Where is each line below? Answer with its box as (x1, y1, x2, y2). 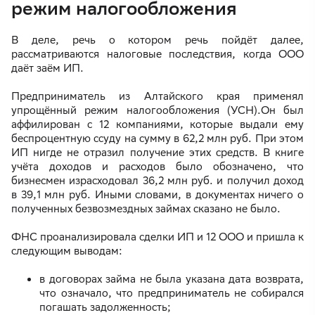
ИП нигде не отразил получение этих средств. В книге (11, 146, 304, 159)
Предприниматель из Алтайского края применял (11, 90, 304, 103)
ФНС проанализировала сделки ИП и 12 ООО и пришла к (11, 231, 304, 243)
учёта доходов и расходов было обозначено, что (11, 160, 304, 173)
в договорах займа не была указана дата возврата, (39, 273, 304, 285)
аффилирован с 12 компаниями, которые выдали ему (11, 118, 304, 131)
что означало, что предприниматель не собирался (39, 287, 304, 300)
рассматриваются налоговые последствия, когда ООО (11, 48, 304, 60)
